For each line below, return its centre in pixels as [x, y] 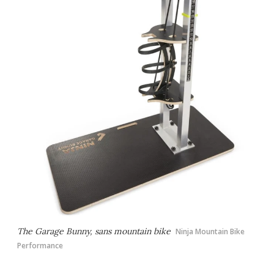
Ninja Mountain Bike [210, 231]
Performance [40, 245]
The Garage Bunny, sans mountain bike [94, 231]
